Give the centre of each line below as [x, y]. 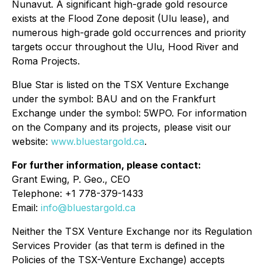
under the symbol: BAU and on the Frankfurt [114, 99]
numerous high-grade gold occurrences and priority [129, 33]
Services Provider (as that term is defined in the [118, 246]
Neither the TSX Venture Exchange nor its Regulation [132, 232]
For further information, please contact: [106, 165]
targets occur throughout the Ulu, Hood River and [125, 47]
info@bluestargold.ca [88, 208]
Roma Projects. [46, 61]
